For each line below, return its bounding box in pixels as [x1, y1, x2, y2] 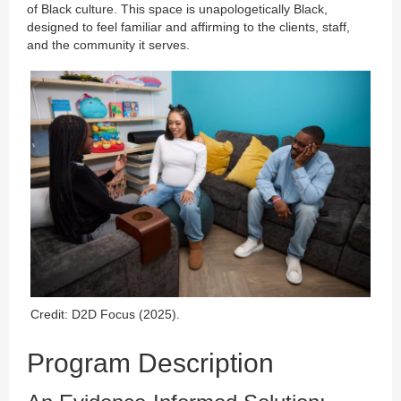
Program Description [27, 348, 274, 379]
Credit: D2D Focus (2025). [30, 307, 180, 322]
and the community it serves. [27, 37, 190, 52]
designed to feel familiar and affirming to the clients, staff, [27, 19, 350, 34]
